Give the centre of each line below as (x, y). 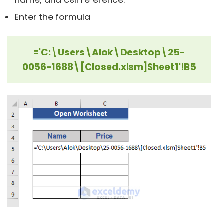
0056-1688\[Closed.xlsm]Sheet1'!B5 (109, 67)
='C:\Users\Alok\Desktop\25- (109, 53)
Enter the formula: (53, 17)
